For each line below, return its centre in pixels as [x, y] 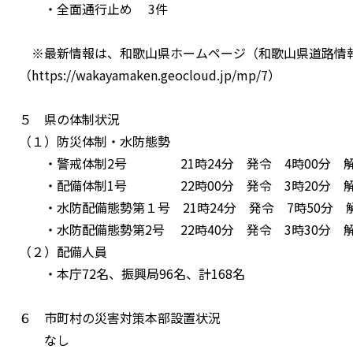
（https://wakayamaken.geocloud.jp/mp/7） [150, 74]
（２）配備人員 [63, 251]
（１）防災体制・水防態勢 [95, 141]
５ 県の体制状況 [69, 119]
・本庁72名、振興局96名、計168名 [132, 273]
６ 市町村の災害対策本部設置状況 [120, 317]
